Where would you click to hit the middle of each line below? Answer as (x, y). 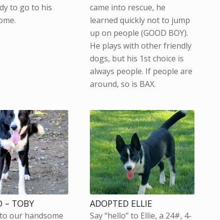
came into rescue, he (127, 7)
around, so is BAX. (123, 84)
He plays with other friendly (140, 45)
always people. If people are (141, 71)
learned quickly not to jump (140, 20)
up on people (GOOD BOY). (139, 33)
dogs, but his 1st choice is (137, 58)
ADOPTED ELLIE (121, 203)
